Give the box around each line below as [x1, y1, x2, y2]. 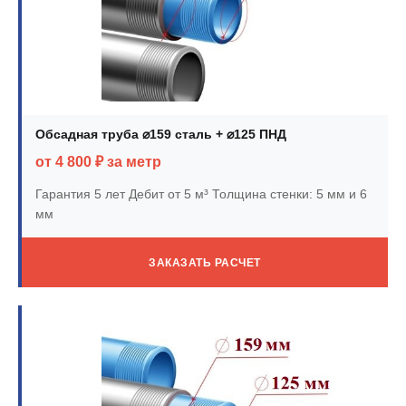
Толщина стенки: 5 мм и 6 [208, 187, 367, 201]
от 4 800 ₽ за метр [35, 154, 161, 169]
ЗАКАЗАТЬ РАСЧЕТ [149, 256, 261, 269]
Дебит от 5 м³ [125, 187, 208, 201]
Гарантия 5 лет [35, 187, 125, 201]
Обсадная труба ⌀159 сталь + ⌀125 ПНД [35, 127, 286, 141]
